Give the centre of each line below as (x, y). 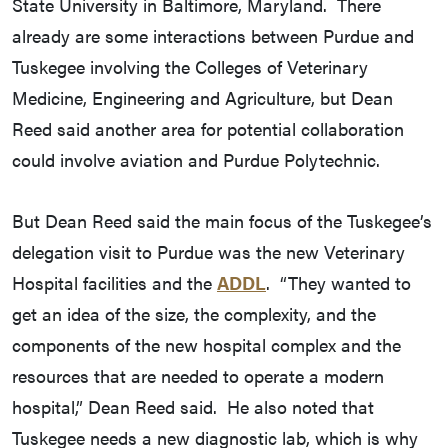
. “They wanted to (338, 283)
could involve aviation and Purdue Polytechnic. (196, 160)
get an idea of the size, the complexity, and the (194, 314)
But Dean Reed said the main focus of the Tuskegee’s (222, 221)
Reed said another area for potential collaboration (208, 129)
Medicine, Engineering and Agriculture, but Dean (202, 98)
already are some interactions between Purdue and (213, 36)
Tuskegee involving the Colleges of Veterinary (190, 67)
